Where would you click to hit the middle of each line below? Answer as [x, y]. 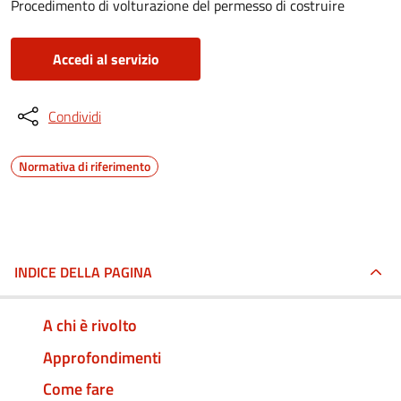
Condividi [75, 116]
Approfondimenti [102, 357]
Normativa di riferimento [85, 166]
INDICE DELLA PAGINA [83, 272]
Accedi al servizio [106, 59]
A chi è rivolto [90, 325]
